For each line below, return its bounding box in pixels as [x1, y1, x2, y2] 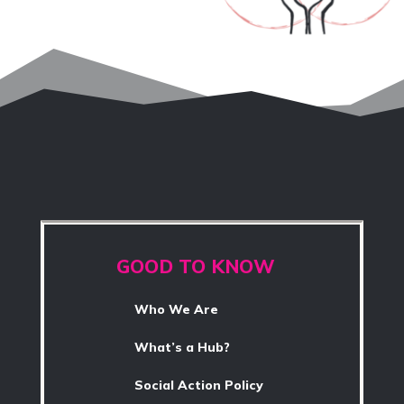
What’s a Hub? [133, 339, 230, 356]
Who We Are [133, 301, 218, 318]
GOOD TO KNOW [115, 254, 275, 279]
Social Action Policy [133, 377, 263, 394]
